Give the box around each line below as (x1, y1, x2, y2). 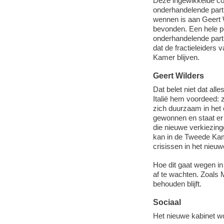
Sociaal (152, 197, 181, 207)
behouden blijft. (152, 179, 201, 188)
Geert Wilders (152, 71, 204, 80)
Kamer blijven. (152, 53, 199, 62)
